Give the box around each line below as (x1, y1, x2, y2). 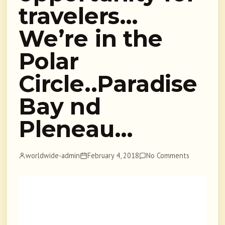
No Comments (146, 151, 190, 161)
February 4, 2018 (87, 151, 139, 161)
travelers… (19, 3, 139, 30)
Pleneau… (19, 116, 133, 143)
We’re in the (19, 25, 163, 53)
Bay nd (19, 93, 101, 121)
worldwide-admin (26, 151, 80, 161)
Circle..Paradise (19, 70, 197, 98)
